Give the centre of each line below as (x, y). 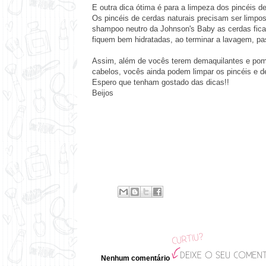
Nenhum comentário (135, 258)
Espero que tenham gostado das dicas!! (161, 82)
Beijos (103, 93)
